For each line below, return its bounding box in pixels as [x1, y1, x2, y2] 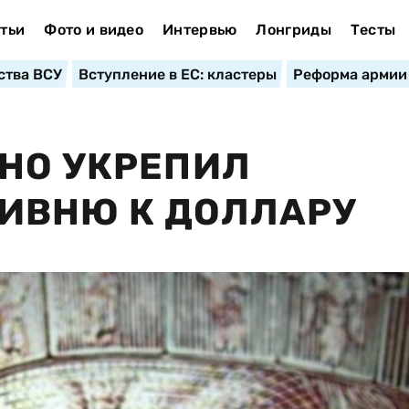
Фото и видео [44, 21, 144, 38]
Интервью [162, 21, 237, 38]
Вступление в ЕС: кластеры [78, 66, 277, 83]
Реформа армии [292, 66, 407, 83]
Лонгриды [256, 21, 331, 38]
